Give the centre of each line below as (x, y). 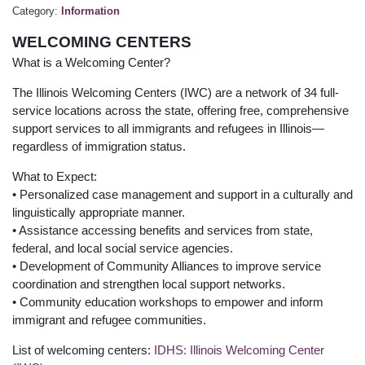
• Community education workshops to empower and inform (168, 301)
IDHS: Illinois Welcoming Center (239, 350)
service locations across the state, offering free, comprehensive (180, 110)
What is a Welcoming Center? (91, 62)
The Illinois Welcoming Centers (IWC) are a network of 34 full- (176, 92)
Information (90, 11)
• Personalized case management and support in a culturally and (182, 194)
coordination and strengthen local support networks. (149, 284)
